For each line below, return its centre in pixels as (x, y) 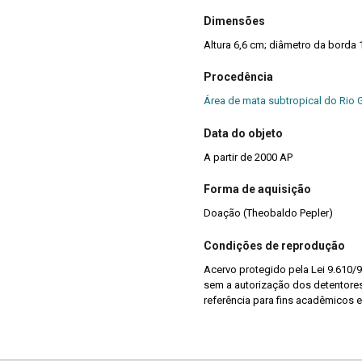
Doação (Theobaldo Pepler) (268, 213)
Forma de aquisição (257, 189)
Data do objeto (243, 133)
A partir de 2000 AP (248, 157)
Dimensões (234, 21)
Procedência (238, 77)
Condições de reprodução (274, 245)
